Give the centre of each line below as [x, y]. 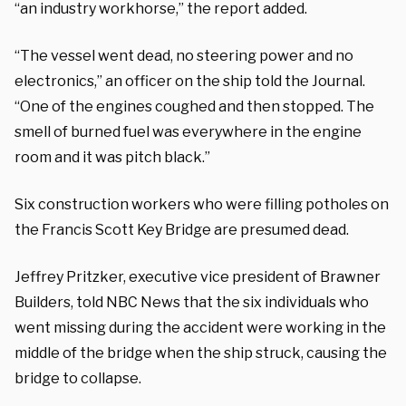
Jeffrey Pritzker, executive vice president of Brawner [198, 276]
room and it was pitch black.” [112, 157]
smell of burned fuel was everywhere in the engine [188, 131]
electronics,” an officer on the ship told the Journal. [190, 81]
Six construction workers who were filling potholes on [202, 204]
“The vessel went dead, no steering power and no [184, 55]
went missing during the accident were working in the [200, 327]
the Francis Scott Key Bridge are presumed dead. [182, 229]
